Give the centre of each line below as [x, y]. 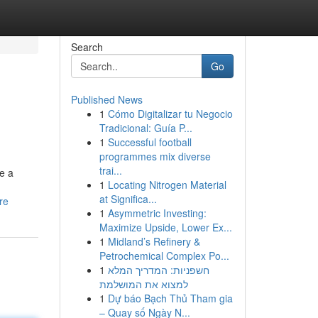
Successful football [149, 142]
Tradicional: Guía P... [146, 128]
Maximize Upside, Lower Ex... [165, 227]
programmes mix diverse [155, 156]
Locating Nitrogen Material [167, 185]
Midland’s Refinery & [154, 241]
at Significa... [128, 199]
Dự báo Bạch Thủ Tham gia [170, 298]
